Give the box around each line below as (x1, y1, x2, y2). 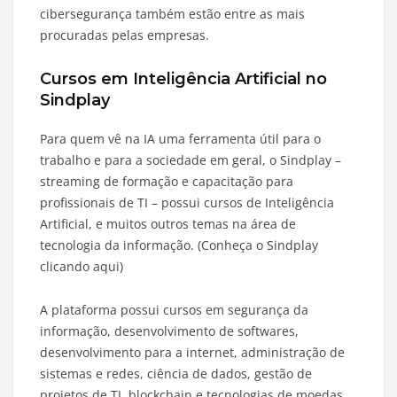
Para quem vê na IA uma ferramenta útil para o (40, 130, 321, 148)
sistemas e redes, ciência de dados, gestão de (40, 365, 312, 383)
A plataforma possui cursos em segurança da (40, 301, 308, 319)
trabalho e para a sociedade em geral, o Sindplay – (40, 152, 341, 169)
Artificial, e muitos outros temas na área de (40, 215, 296, 233)
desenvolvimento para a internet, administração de (40, 344, 345, 362)
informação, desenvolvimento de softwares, (40, 323, 299, 340)
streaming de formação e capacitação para (40, 173, 293, 191)
